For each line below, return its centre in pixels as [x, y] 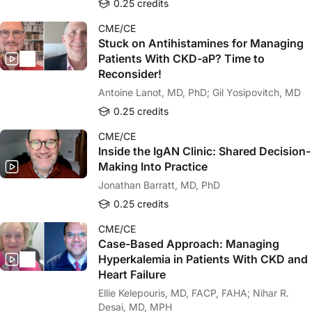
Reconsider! [130, 74]
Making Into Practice [153, 166]
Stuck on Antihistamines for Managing [201, 43]
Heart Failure [132, 274]
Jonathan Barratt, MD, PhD [159, 185]
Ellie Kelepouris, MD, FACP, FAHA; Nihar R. [175, 293]
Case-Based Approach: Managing [189, 244]
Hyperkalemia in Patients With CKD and [203, 259]
